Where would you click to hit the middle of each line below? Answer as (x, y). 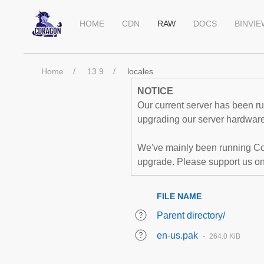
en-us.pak (177, 235)
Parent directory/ (191, 215)
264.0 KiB (225, 236)
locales (140, 71)
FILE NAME (179, 196)
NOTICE (155, 91)
